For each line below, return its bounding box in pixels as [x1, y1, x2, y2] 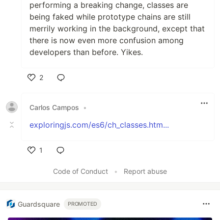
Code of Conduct [53, 167, 108, 175]
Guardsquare [18, 199, 60, 208]
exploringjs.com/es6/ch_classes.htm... [29, 120, 169, 130]
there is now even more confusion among [29, 35, 184, 45]
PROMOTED [68, 200, 98, 207]
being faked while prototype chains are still [29, 12, 191, 22]
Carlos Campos [29, 103, 79, 111]
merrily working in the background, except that [29, 24, 205, 33]
